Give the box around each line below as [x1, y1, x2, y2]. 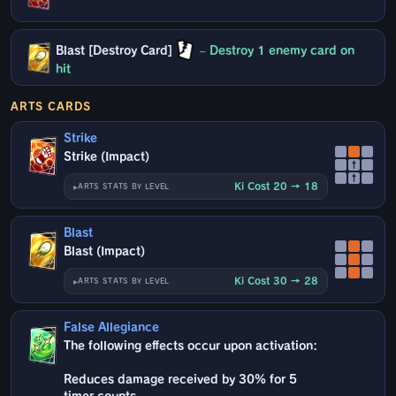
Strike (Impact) [64, 151, 150, 164]
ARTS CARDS [11, 101, 91, 112]
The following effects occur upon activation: [64, 340, 318, 353]
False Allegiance [64, 322, 160, 334]
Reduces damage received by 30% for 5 [64, 374, 298, 386]
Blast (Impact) [64, 246, 146, 258]
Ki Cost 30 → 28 [234, 276, 318, 286]
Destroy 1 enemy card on [209, 44, 355, 57]
